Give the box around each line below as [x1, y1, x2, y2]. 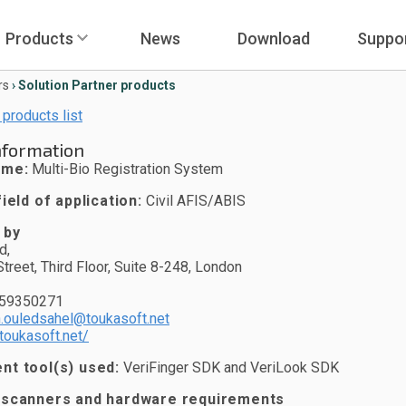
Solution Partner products [18, 78, 176, 92]
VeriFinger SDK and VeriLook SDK [120, 359, 339, 376]
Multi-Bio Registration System [28, 160, 224, 178]
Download [237, 29, 310, 48]
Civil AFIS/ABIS [141, 192, 246, 209]
